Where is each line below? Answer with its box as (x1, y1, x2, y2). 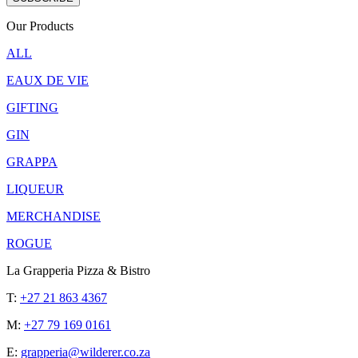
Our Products (6, 19, 74, 34)
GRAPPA (6, 155, 58, 169)
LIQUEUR (6, 182, 64, 197)
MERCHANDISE (6, 209, 101, 224)
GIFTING (6, 101, 58, 115)
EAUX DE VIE (6, 74, 89, 88)
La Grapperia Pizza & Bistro (6, 264, 150, 278)
